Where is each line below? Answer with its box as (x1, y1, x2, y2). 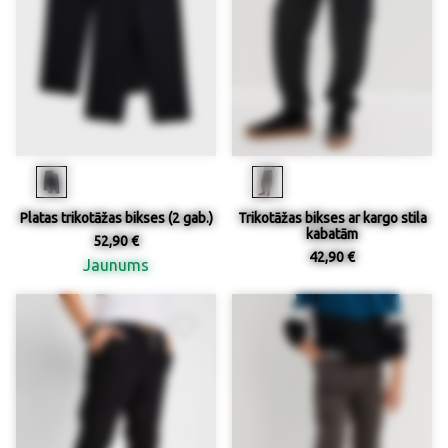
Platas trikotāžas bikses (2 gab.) (19, 209, 213, 226)
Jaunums (83, 255, 149, 274)
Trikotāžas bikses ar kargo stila (237, 209, 427, 226)
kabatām (306, 225, 358, 242)
